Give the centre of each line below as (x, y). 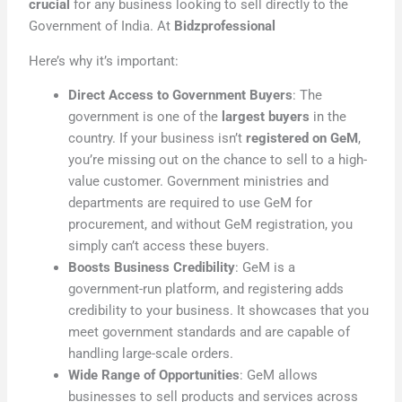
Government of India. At (102, 26)
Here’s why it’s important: (104, 61)
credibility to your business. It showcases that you (219, 311)
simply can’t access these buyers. (169, 246)
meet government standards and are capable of (210, 332)
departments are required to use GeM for (191, 203)
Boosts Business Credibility (152, 268)
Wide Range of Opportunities (154, 376)
